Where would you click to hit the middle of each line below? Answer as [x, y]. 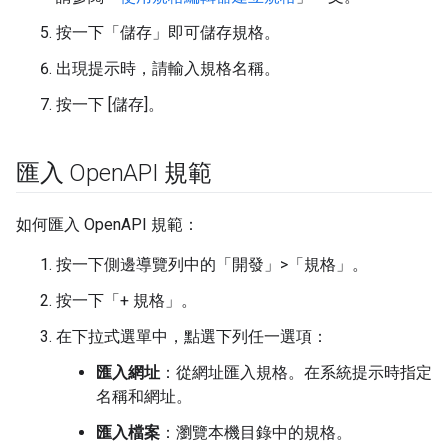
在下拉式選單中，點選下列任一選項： [192, 337]
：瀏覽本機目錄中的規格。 [256, 433]
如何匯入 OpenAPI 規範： [107, 225]
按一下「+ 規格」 [118, 301]
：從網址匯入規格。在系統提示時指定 [296, 373]
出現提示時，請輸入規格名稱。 [168, 69]
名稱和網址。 [144, 397]
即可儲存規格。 [224, 33]
